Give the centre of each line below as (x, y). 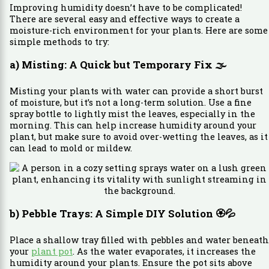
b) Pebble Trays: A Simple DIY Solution (112, 214)
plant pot (52, 252)
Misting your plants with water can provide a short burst (136, 91)
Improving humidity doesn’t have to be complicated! (125, 7)
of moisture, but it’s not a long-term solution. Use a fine (130, 102)
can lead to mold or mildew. (71, 148)
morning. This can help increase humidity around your (133, 125)
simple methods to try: (59, 41)
